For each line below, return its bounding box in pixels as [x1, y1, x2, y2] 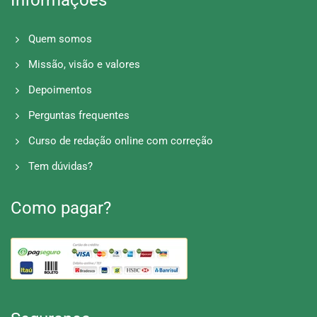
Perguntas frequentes [28, 108, 129, 122]
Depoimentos [28, 83, 92, 96]
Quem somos [28, 32, 92, 45]
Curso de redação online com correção [28, 134, 213, 147]
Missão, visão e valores [28, 57, 140, 71]
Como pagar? [11, 197, 111, 218]
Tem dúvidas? [28, 159, 93, 173]
